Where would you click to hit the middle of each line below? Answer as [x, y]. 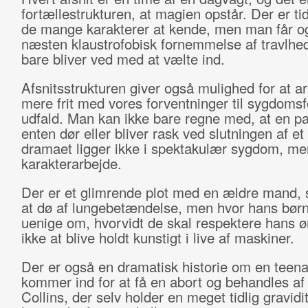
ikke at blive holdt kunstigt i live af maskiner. [157, 238]
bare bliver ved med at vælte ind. [123, 59]
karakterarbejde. [71, 163]
